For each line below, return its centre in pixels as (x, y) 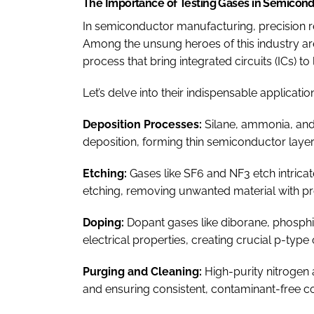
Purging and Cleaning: (144, 272)
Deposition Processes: (144, 124)
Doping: (105, 223)
